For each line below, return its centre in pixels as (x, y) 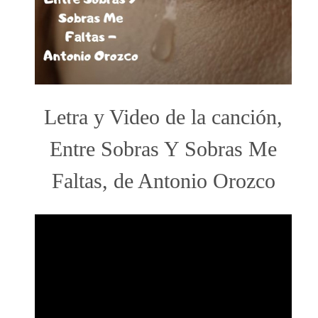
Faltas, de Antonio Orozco (163, 181)
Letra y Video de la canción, (163, 117)
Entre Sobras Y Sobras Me (163, 149)
